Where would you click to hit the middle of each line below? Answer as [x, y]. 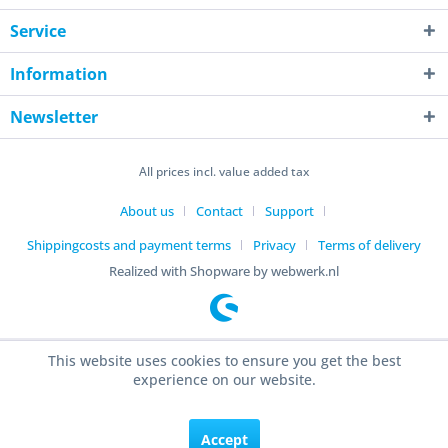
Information [59, 74]
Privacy [274, 245]
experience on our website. [224, 379]
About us [146, 211]
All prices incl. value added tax [224, 172]
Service [38, 31]
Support [289, 211]
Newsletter [54, 117]
